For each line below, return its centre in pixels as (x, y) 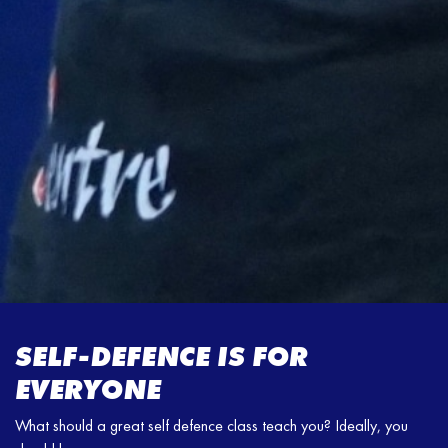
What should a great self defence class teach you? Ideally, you (211, 426)
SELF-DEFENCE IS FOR (161, 357)
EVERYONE (88, 390)
